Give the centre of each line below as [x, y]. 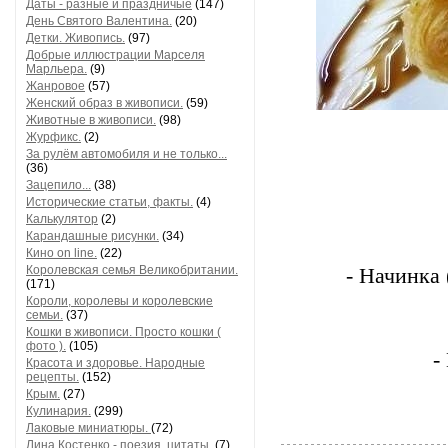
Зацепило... [58, 185]
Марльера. [56, 69]
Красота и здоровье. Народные [115, 363]
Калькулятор [62, 219]
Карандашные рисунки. [92, 236]
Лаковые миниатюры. [88, 428]
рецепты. [52, 377]
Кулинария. [58, 411]
